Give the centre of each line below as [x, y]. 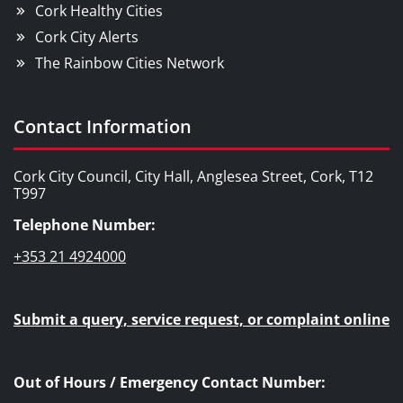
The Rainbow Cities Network [130, 63]
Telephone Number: [85, 224]
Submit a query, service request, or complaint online [201, 319]
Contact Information [103, 126]
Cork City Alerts [87, 36]
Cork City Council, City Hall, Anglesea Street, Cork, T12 [193, 176]
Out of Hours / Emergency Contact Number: [170, 382]
